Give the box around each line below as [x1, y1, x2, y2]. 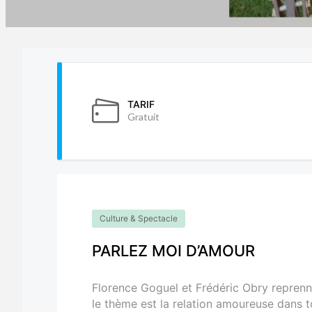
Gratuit [127, 110, 159, 123]
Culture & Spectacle [100, 212, 178, 224]
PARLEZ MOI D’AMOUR [92, 241, 255, 260]
